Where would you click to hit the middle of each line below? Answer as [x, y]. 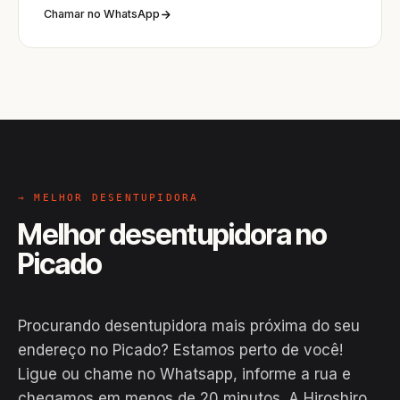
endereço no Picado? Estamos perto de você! [180, 350]
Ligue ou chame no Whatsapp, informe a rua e [184, 374]
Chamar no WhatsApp [102, 14]
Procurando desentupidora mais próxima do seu [189, 326]
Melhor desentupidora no [172, 234]
